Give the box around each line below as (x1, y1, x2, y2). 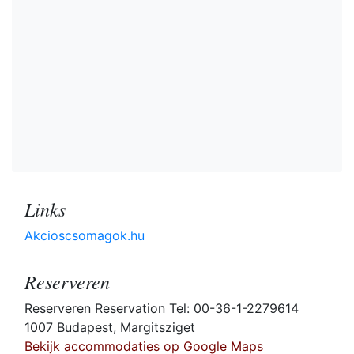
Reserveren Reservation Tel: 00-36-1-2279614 (24, 300, 299, 317)
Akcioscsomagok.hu (24, 228, 145, 244)
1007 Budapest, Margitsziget (24, 319, 195, 336)
